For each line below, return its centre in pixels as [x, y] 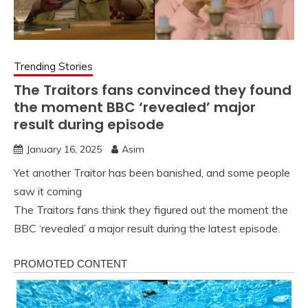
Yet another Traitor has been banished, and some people [152, 173]
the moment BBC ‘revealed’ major [135, 108]
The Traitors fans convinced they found [153, 90]
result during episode [89, 125]
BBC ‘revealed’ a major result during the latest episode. [147, 229]
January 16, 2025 [64, 150]
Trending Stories [53, 67]
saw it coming [48, 191]
